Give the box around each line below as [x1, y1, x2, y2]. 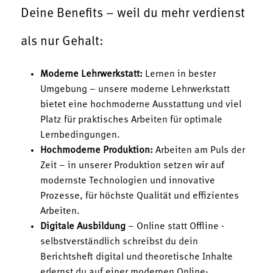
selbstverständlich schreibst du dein [40, 237, 198, 247]
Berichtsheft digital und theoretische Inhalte [40, 252, 233, 263]
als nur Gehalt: [21, 35, 104, 49]
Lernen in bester [145, 69, 216, 80]
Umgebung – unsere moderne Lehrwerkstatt [40, 85, 230, 95]
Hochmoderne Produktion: [40, 146, 153, 156]
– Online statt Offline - [126, 222, 224, 232]
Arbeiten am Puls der [153, 146, 245, 156]
